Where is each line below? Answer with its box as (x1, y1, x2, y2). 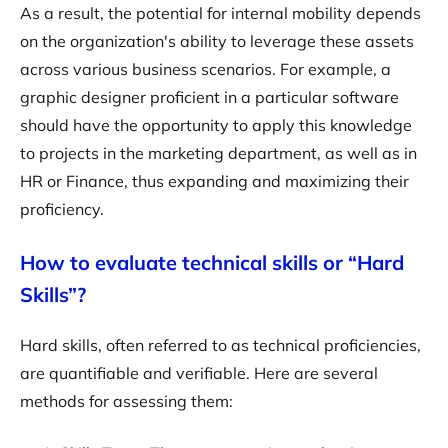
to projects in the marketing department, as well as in (20, 143, 417, 163)
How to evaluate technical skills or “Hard (20, 250, 404, 275)
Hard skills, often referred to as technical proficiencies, (20, 335, 421, 355)
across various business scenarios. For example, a (20, 59, 391, 79)
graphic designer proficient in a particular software (20, 87, 399, 107)
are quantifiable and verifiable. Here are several (20, 363, 378, 383)
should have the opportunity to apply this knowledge (20, 115, 412, 135)
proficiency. (20, 199, 104, 219)
